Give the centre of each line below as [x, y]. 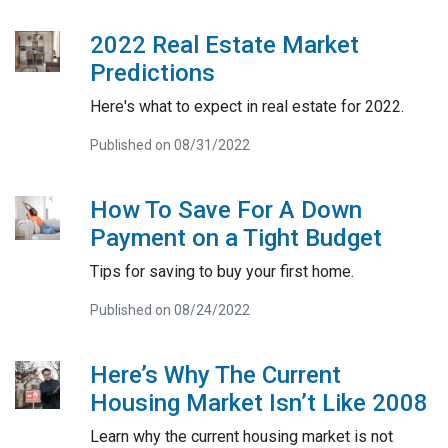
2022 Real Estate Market [224, 45]
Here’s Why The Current [215, 375]
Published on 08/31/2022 [169, 145]
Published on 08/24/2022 [169, 310]
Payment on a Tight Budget [235, 238]
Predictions [152, 73]
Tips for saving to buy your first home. [221, 271]
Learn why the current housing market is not [241, 436]
